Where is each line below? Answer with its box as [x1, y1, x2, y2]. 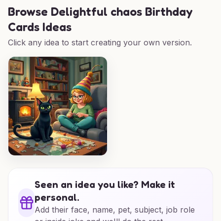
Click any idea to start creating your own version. [8, 37, 192, 47]
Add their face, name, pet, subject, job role [35, 205, 195, 215]
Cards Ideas [8, 20, 72, 34]
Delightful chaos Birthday [51, 4, 192, 19]
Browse [8, 4, 51, 19]
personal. [35, 191, 80, 203]
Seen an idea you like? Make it [35, 179, 176, 190]
